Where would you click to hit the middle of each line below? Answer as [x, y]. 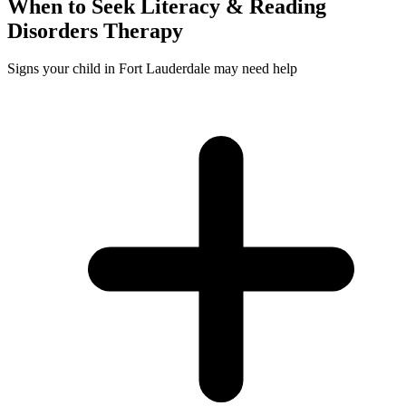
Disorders [53, 30]
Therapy [140, 30]
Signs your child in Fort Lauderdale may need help [152, 69]
